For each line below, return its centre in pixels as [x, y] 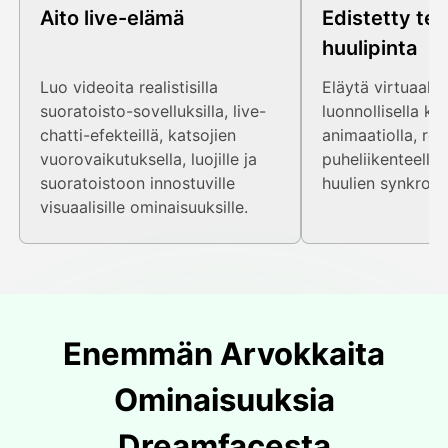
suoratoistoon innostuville [138, 183]
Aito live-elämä [112, 18]
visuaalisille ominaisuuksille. [144, 207]
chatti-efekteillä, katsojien [138, 135]
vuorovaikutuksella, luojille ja [149, 159]
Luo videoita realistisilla [129, 87]
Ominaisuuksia [224, 400]
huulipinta [370, 48]
